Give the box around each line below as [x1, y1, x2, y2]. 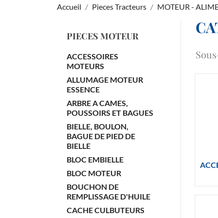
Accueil [57, 2, 81, 11]
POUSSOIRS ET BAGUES [67, 108, 153, 117]
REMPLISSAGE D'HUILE [67, 192, 150, 201]
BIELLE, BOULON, [67, 122, 128, 131]
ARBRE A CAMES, [67, 98, 128, 108]
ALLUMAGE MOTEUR [67, 75, 143, 84]
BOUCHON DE [67, 182, 119, 191]
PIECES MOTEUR [67, 30, 138, 42]
